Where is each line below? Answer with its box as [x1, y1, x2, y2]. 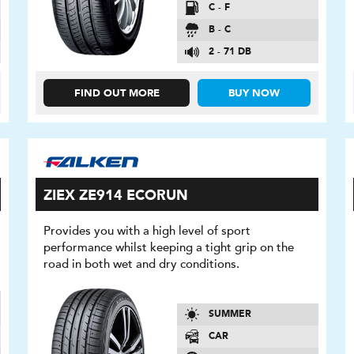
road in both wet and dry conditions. [43, 257, 240, 272]
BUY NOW [228, 88, 281, 100]
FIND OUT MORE [73, 88, 160, 100]
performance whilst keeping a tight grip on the [43, 240, 295, 255]
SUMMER [208, 309, 251, 319]
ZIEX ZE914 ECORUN [43, 189, 189, 204]
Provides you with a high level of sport [43, 224, 251, 239]
